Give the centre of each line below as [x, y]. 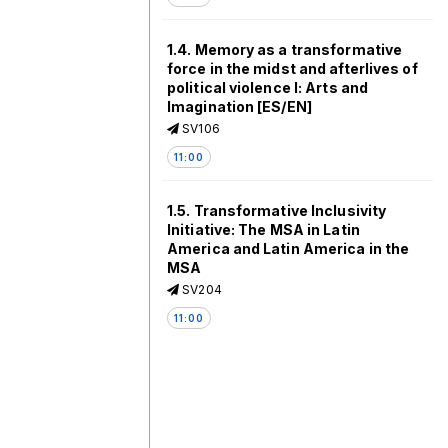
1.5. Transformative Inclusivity [277, 210]
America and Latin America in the [288, 248]
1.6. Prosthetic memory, [254, 371]
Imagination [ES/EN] [239, 106]
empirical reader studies [257, 409]
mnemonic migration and [258, 390]
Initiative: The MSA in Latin [263, 229]
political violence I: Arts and [268, 87]
